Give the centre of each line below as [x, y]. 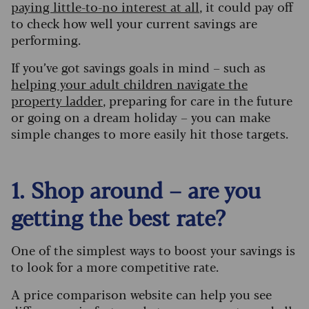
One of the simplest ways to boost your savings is [153, 250]
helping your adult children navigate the [129, 84]
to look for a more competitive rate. [117, 267]
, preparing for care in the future [198, 100]
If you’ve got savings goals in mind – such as [138, 67]
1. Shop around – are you [136, 189]
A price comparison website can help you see [141, 294]
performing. [46, 40]
